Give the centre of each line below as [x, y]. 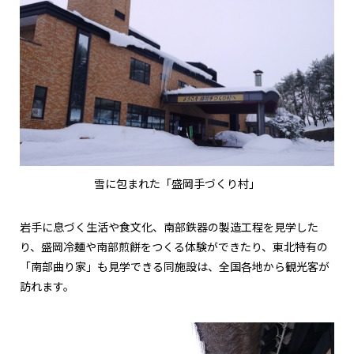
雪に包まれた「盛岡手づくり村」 [177, 185]
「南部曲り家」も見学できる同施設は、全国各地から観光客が [175, 267]
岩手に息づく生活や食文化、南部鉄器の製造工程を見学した [169, 228]
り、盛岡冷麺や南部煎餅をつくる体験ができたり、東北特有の [174, 248]
